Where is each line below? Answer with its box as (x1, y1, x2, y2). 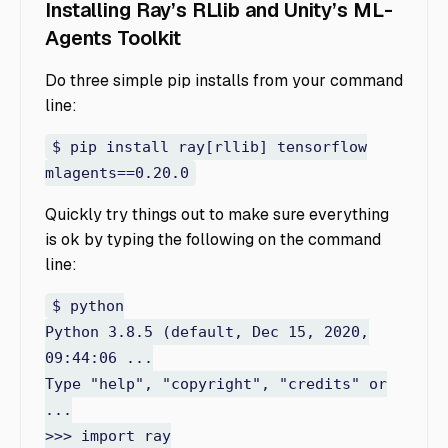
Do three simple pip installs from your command (45, 70, 403, 92)
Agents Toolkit (45, 25, 181, 52)
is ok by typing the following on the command (45, 229, 381, 251)
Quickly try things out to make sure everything (45, 204, 389, 226)
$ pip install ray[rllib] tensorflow (51, 138, 367, 157)
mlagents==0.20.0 (45, 164, 189, 183)
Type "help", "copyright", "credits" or (45, 375, 387, 394)
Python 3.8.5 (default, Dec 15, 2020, (45, 323, 369, 342)
